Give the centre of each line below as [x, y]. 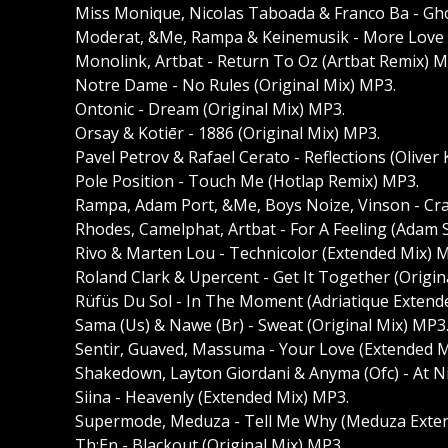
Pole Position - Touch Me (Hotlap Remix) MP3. [247, 181]
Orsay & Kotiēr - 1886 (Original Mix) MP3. [227, 133]
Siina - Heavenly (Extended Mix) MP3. [212, 397]
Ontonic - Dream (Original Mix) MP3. [210, 109]
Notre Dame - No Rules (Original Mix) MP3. [235, 85]
